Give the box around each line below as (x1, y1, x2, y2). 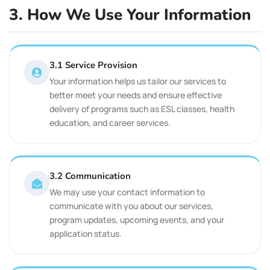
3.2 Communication (49, 170, 131, 182)
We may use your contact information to (49, 186, 205, 198)
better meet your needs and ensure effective (49, 89, 222, 101)
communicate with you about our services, (49, 200, 213, 212)
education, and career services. (49, 117, 171, 128)
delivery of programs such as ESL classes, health (49, 103, 234, 115)
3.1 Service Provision (49, 59, 137, 71)
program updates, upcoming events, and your (49, 214, 224, 225)
